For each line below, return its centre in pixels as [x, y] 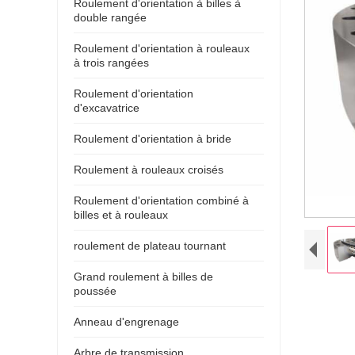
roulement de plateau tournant [150, 245]
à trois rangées [111, 62]
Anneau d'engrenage [126, 321]
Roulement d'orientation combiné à [161, 200]
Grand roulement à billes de [143, 276]
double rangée [110, 17]
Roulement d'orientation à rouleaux [162, 48]
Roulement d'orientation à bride [153, 138]
